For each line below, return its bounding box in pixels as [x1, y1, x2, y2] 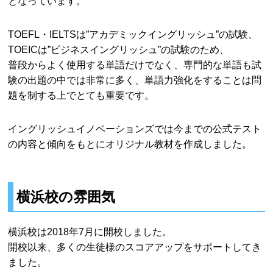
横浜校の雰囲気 [16, 188, 116, 205]
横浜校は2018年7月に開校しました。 [8, 225, 172, 237]
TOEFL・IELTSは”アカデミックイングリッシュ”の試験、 [8, 28, 258, 40]
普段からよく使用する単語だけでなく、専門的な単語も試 [8, 58, 262, 70]
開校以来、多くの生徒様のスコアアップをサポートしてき [8, 241, 262, 252]
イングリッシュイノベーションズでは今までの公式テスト [8, 122, 262, 134]
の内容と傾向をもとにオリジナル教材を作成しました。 [8, 138, 252, 149]
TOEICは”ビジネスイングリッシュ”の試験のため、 [8, 43, 230, 55]
